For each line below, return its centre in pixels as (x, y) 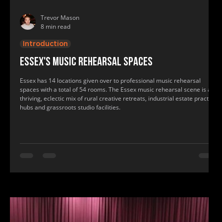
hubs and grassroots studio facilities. (70, 107)
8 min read (55, 27)
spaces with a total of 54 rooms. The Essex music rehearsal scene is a (115, 89)
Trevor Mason (60, 18)
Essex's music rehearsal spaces (86, 62)
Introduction (45, 44)
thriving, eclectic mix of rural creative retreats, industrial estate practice (118, 98)
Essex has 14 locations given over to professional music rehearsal (110, 81)
